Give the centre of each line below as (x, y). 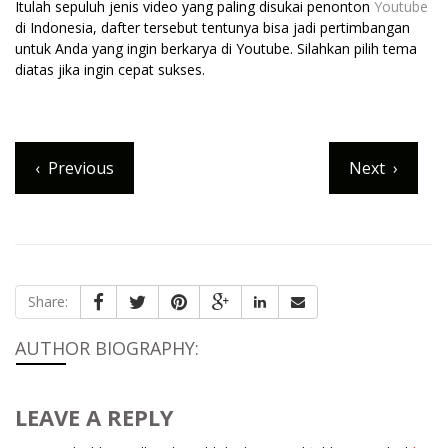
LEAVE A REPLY (94, 416)
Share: (48, 301)
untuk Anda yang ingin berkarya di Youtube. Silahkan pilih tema (216, 48)
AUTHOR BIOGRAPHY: (107, 347)
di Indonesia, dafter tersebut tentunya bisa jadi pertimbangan (212, 27)
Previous (81, 167)
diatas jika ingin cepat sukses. (110, 69)
